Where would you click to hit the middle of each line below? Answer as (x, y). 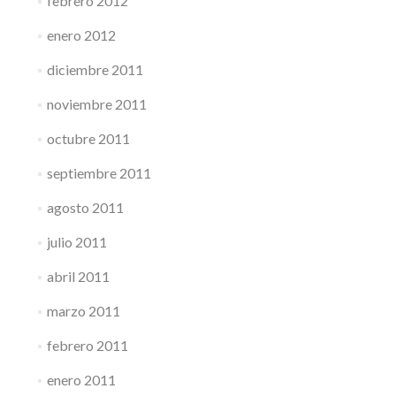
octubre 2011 (88, 138)
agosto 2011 (85, 207)
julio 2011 (76, 242)
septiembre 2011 (99, 173)
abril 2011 (78, 276)
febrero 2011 (87, 345)
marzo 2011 (83, 311)
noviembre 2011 (96, 104)
